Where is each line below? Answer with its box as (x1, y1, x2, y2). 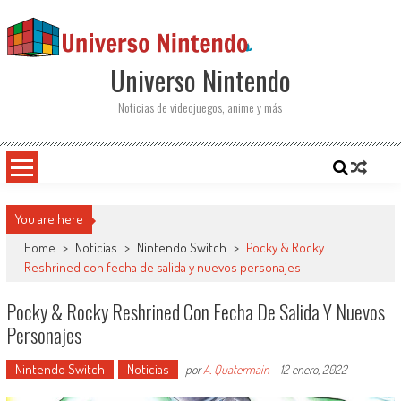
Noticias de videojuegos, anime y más (118, 98, 283, 116)
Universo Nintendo (109, 60, 291, 100)
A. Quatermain (202, 362, 269, 377)
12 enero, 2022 (279, 362, 347, 377)
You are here (14, 210, 83, 227)
